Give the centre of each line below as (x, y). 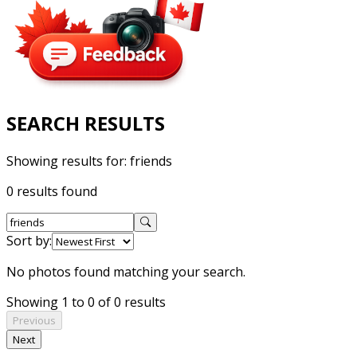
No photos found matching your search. (126, 271)
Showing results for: (68, 161)
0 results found (52, 191)
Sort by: (29, 240)
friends (151, 161)
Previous (34, 320)
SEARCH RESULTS (86, 123)
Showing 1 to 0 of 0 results (86, 302)
